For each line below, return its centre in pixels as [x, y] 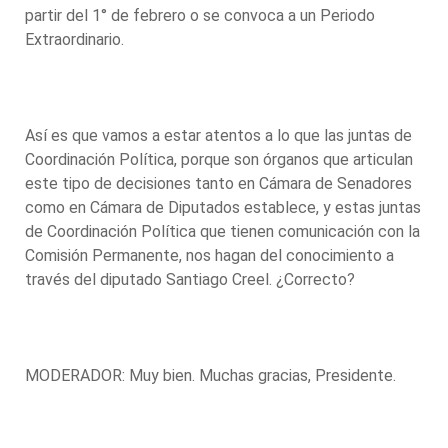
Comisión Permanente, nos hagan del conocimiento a [209, 255]
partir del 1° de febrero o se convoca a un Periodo [200, 15]
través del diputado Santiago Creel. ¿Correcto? [192, 279]
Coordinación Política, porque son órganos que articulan [219, 159]
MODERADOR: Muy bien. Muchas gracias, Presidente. [212, 375]
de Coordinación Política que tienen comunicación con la [222, 231]
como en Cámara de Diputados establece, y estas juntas [223, 207]
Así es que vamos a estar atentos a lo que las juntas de [218, 135]
